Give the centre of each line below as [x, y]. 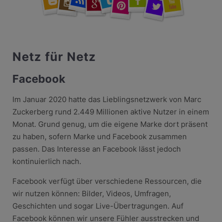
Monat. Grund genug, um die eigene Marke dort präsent [110, 124]
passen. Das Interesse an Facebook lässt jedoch [96, 149]
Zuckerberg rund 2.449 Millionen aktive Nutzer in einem [111, 111]
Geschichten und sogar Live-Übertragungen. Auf [98, 206]
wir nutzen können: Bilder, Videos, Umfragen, [91, 193]
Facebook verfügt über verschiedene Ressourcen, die [107, 181]
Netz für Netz [54, 56]
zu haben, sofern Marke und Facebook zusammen [99, 136]
